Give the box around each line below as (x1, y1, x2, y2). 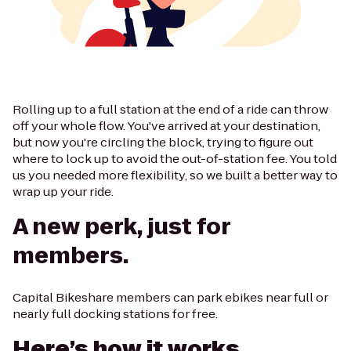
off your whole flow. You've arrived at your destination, (13, 118, 320, 135)
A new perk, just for (13, 212, 230, 243)
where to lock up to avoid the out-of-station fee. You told (13, 150, 337, 168)
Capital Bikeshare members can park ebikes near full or (13, 289, 328, 306)
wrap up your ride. (13, 183, 114, 201)
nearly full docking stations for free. (13, 306, 218, 323)
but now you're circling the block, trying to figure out (13, 134, 313, 151)
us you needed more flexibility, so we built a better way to (13, 167, 338, 184)
